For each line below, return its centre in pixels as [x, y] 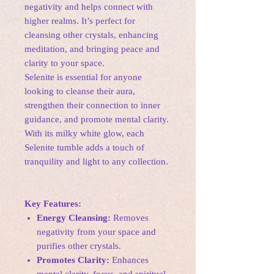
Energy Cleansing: [74, 218]
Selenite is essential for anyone [83, 77]
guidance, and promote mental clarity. [97, 120]
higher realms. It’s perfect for [80, 21]
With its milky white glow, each [84, 134]
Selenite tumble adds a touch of [84, 148]
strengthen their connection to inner [92, 106]
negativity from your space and [96, 232]
